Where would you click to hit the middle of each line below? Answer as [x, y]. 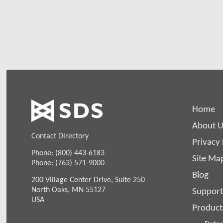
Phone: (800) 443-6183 [68, 152]
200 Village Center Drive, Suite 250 [88, 179]
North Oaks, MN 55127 [69, 189]
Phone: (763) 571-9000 [68, 162]
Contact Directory [60, 136]
